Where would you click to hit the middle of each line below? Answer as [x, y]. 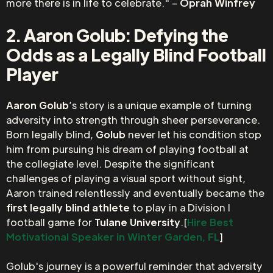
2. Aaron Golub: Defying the [117, 35]
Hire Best [210, 222]
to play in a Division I [180, 207]
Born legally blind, [51, 134]
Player [32, 74]
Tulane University [137, 222]
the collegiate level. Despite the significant [110, 164]
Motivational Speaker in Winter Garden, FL [113, 237]
